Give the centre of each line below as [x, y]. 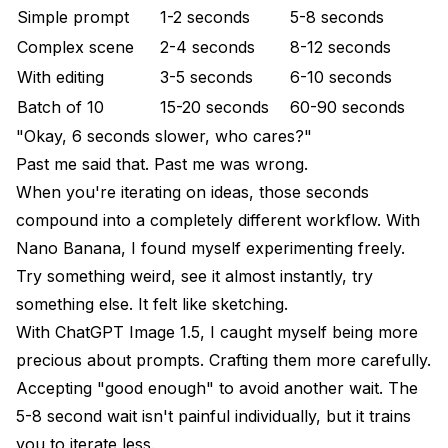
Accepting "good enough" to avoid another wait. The [217, 387]
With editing [60, 76]
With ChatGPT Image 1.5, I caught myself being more [217, 331]
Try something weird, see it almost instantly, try [194, 275]
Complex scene [75, 46]
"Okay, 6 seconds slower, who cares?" [164, 135]
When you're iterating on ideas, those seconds [192, 191]
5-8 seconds [337, 16]
